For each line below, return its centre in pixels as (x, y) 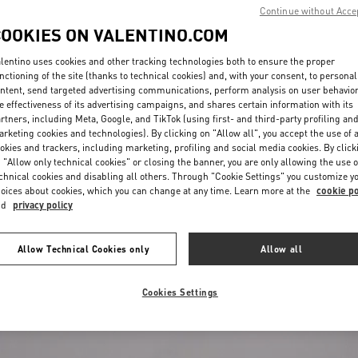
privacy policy (43, 205)
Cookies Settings (180, 292)
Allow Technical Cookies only (84, 249)
